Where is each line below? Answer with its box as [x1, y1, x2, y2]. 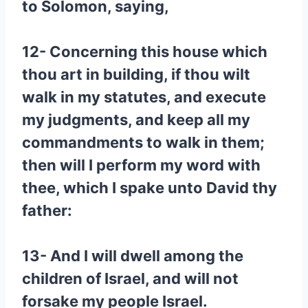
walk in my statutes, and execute [22, 88, 266, 106]
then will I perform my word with [22, 156, 261, 174]
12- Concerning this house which [22, 43, 267, 60]
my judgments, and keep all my [22, 111, 250, 129]
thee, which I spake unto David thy [22, 179, 277, 197]
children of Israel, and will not [22, 269, 239, 287]
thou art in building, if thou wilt [22, 65, 250, 83]
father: [22, 201, 72, 219]
